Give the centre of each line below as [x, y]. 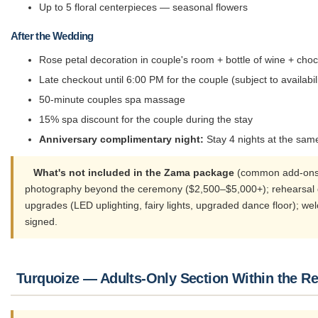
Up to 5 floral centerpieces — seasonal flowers [143, 7]
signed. [41, 222]
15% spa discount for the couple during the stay [146, 120]
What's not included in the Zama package [134, 173]
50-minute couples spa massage [112, 100]
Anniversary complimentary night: [121, 139]
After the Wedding [52, 36]
